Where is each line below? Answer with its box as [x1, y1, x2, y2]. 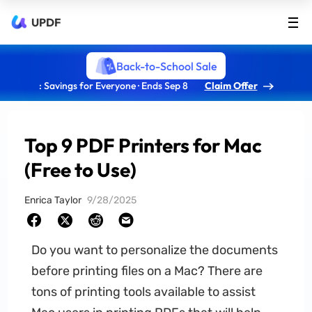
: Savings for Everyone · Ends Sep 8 [38, 79, 188, 92]
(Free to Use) [24, 157, 137, 182]
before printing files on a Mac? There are [31, 263, 263, 279]
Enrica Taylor [24, 194, 82, 206]
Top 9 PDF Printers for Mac [24, 133, 263, 157]
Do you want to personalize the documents [31, 242, 278, 258]
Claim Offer [204, 79, 258, 92]
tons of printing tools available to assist [31, 284, 256, 299]
